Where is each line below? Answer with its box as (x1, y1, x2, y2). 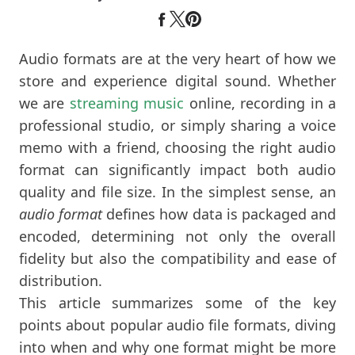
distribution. (19, 270, 102, 290)
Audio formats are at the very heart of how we (19, 48, 336, 68)
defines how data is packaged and (102, 204, 337, 223)
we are (19, 93, 70, 113)
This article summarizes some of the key (19, 292, 336, 312)
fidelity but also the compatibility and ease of (19, 248, 336, 268)
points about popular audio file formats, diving (19, 315, 336, 334)
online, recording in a (184, 93, 337, 113)
